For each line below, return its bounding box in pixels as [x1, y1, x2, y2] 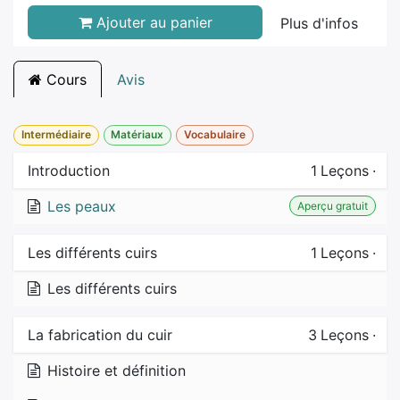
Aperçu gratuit [297, 198, 369, 212]
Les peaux [47, 196, 116, 215]
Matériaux [111, 128, 164, 142]
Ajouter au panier [91, 13, 212, 32]
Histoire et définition [47, 361, 186, 379]
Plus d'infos [280, 14, 358, 33]
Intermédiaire [21, 128, 91, 142]
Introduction [28, 161, 110, 179]
